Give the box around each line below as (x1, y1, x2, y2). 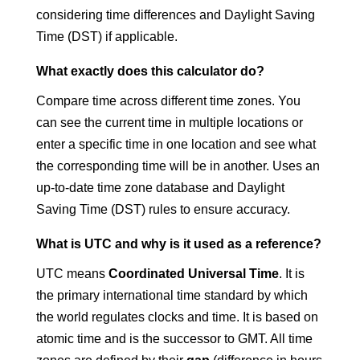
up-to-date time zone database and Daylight (35, 181, 284, 194)
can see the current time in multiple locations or (35, 116, 303, 129)
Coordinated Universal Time (108, 267, 279, 280)
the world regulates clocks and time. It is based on (35, 310, 318, 324)
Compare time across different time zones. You (35, 94, 301, 108)
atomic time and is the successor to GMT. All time (35, 332, 313, 346)
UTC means (35, 267, 108, 280)
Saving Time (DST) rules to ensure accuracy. (35, 202, 290, 216)
